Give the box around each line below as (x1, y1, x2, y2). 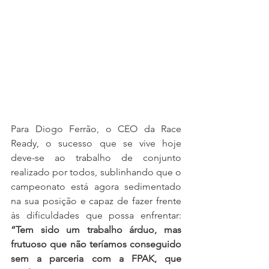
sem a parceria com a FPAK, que (11, 252, 181, 264)
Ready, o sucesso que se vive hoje (11, 137, 181, 149)
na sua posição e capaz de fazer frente (11, 195, 181, 207)
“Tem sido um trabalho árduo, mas (11, 223, 181, 235)
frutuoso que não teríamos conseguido (11, 238, 181, 250)
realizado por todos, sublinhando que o (11, 166, 181, 178)
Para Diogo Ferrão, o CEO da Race (11, 122, 181, 134)
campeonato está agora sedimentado (11, 180, 181, 192)
